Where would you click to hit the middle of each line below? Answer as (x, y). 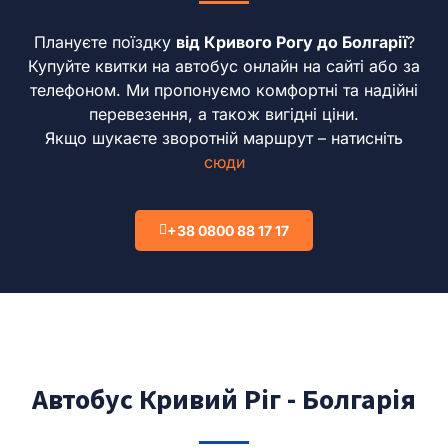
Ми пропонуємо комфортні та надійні (272, 89)
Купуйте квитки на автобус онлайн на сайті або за (224, 65)
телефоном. (75, 89)
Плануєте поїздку (104, 41)
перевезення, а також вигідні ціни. (224, 113)
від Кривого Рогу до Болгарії (291, 41)
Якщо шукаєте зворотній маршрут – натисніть (224, 137)
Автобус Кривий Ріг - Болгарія (224, 398)
